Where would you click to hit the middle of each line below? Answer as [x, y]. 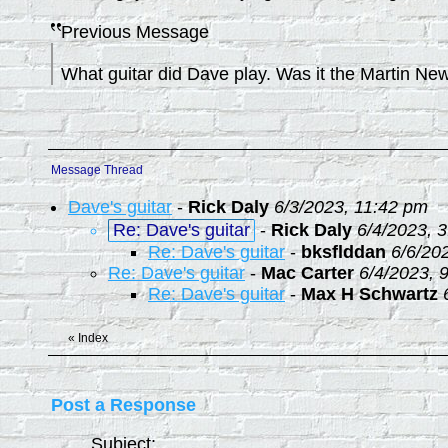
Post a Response [123, 405]
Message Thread [97, 170]
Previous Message [135, 32]
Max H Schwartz [369, 294]
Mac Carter [307, 273]
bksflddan [343, 252]
